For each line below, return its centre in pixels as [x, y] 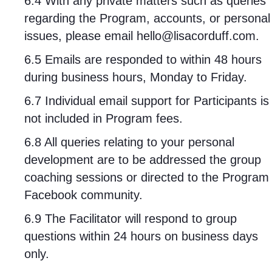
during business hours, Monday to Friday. [136, 77]
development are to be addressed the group [143, 160]
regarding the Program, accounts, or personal [147, 18]
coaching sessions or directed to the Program [147, 177]
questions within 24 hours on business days [141, 236]
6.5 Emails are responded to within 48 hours [143, 59]
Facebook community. [85, 195]
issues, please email [79, 36]
